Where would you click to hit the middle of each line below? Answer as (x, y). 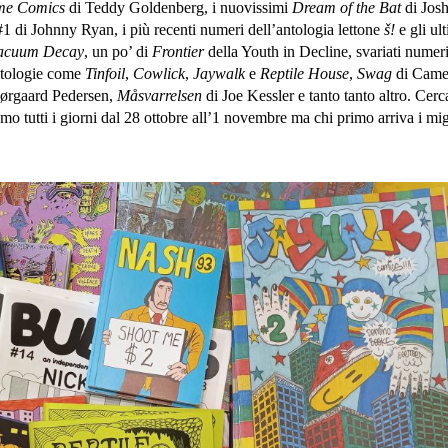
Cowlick (159, 73)
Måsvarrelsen (160, 95)
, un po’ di (118, 51)
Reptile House (305, 73)
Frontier (178, 51)
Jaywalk (221, 73)
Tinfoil (105, 73)
